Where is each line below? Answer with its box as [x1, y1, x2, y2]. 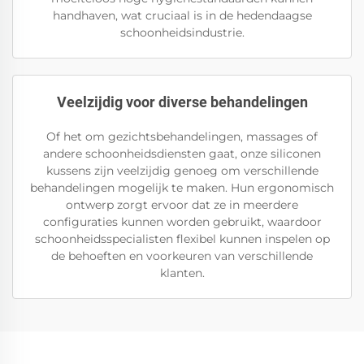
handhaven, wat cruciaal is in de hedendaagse [52, 8, 312, 23]
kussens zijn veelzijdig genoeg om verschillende [45, 163, 318, 178]
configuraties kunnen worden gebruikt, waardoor [42, 214, 322, 229]
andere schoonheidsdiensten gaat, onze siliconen [43, 146, 321, 161]
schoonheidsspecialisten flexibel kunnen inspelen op [34, 232, 330, 246]
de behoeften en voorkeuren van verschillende [51, 249, 313, 263]
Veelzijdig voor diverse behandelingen [56, 93, 308, 110]
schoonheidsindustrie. [119, 25, 245, 40]
